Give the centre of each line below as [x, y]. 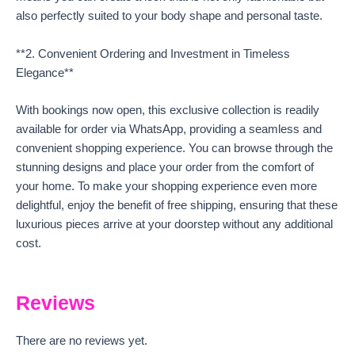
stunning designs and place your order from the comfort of [165, 167]
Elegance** [45, 73]
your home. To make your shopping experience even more [166, 186]
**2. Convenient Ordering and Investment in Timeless [153, 53]
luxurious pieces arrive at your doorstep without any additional [174, 224]
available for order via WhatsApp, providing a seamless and [169, 129]
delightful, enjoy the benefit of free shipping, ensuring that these [177, 205]
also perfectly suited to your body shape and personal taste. [169, 16]
